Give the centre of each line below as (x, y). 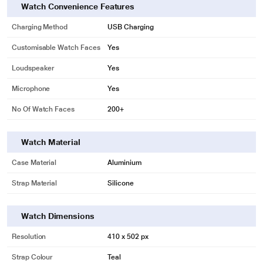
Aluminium (124, 163)
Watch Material (51, 142)
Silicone (121, 183)
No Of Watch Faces (43, 109)
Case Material (34, 163)
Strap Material (35, 183)
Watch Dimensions (58, 216)
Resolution (29, 237)
